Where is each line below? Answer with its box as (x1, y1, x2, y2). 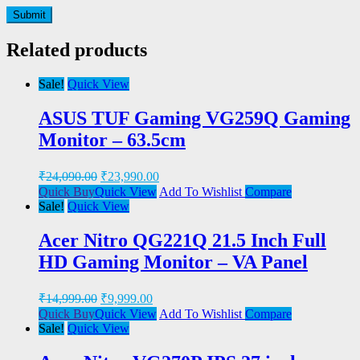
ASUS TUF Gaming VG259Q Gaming (39, 108, 350, 129)
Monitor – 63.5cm (39, 129, 186, 151)
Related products (6, 39, 147, 61)
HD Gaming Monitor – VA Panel (39, 251, 308, 272)
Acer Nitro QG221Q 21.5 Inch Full (39, 229, 326, 251)
